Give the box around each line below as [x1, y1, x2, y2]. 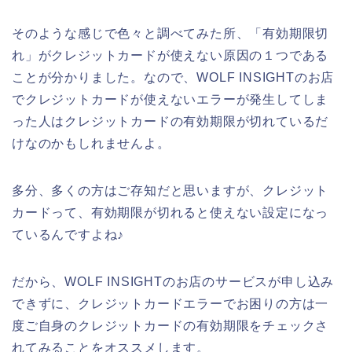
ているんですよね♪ [12, 227, 125, 241]
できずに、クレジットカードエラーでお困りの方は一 [12, 296, 329, 310]
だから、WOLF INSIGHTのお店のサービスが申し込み [12, 274, 335, 288]
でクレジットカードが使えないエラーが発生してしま [12, 92, 329, 106]
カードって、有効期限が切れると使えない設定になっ [12, 205, 329, 219]
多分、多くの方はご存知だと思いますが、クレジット [12, 183, 329, 197]
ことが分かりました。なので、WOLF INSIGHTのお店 [12, 70, 335, 84]
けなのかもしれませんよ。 [12, 136, 170, 150]
